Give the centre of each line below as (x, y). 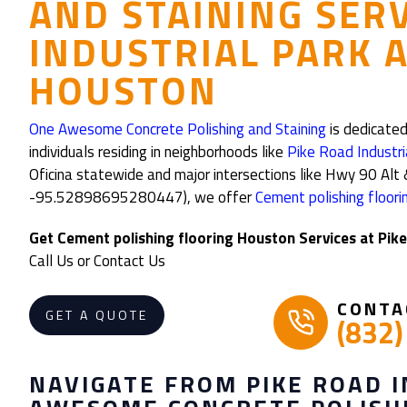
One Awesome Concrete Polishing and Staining (178, 129)
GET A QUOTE (97, 315)
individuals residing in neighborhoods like (158, 152)
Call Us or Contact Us (97, 261)
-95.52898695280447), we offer (142, 197)
